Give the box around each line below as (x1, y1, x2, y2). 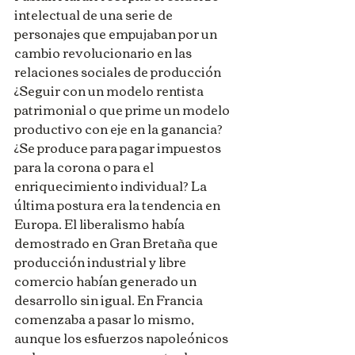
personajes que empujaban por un (14, 21, 219, 46)
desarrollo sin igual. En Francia (14, 288, 205, 312)
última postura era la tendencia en (14, 193, 223, 217)
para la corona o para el (14, 155, 156, 179)
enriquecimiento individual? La (14, 174, 209, 198)
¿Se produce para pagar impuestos (14, 136, 223, 160)
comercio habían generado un (14, 269, 199, 293)
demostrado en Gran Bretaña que (14, 231, 220, 255)
